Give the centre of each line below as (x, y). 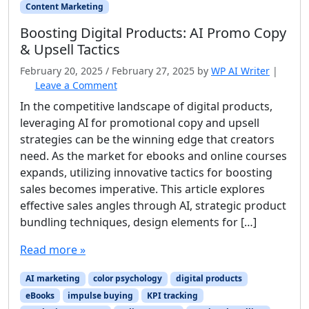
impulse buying (101, 295)
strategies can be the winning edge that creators (147, 140)
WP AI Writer (240, 71)
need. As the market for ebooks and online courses (153, 156)
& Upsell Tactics (70, 50)
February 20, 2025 (61, 71)
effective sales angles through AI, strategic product (153, 206)
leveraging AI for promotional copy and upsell (140, 123)
